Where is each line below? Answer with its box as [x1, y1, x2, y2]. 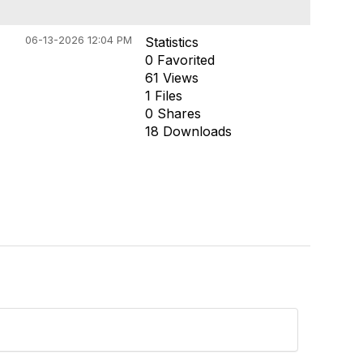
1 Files [144, 88, 182, 104]
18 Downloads [144, 123, 232, 139]
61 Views [144, 70, 199, 86]
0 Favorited [144, 52, 215, 68]
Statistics [144, 34, 199, 50]
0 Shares [144, 105, 201, 122]
